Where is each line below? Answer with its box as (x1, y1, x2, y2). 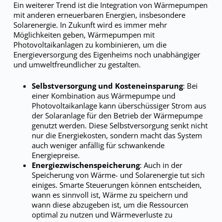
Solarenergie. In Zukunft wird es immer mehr (13, 20, 167, 30)
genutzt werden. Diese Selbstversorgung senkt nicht (32, 120, 208, 130)
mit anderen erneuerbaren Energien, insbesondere (13, 10, 185, 20)
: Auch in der (140, 160, 183, 170)
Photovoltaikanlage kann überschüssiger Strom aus (32, 100, 207, 111)
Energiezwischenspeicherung (32, 160, 140, 170)
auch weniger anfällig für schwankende (32, 140, 165, 150)
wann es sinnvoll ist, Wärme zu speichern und (32, 189, 188, 200)
